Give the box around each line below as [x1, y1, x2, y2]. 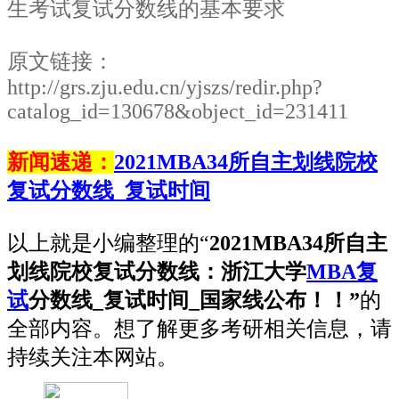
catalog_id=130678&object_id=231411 [7, 99, 348, 123]
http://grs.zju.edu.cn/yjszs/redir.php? [7, 75, 322, 99]
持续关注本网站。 [7, 345, 178, 369]
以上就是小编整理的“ [7, 231, 209, 255]
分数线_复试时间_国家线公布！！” [28, 288, 360, 312]
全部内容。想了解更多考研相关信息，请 [7, 316, 392, 340]
